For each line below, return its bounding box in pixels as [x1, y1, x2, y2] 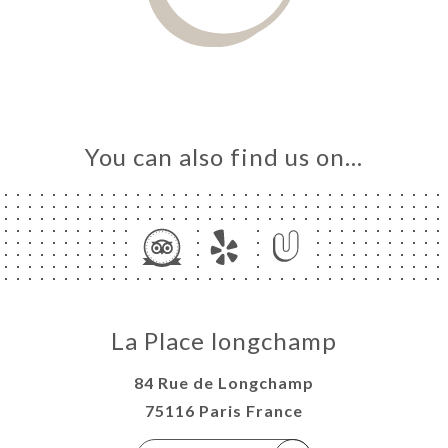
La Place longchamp [111, 326, 337, 356]
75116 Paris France [145, 401, 303, 421]
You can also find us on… [85, 142, 363, 172]
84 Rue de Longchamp [134, 373, 314, 393]
